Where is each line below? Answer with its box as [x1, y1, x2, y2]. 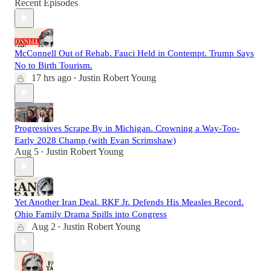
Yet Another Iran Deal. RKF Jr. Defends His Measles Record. [15, 197, 244, 207]
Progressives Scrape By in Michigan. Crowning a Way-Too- [15, 123, 240, 133]
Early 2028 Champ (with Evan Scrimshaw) [15, 135, 176, 145]
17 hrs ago [31, 72, 71, 83]
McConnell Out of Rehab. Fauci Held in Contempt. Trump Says [15, 48, 254, 58]
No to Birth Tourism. [15, 60, 93, 70]
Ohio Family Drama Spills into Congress [15, 209, 167, 219]
